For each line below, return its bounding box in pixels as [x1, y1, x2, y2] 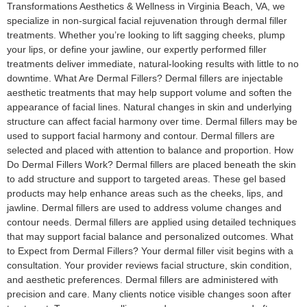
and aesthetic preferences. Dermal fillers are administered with [7, 274, 278, 286]
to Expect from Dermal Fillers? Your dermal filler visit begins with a [7, 245, 293, 257]
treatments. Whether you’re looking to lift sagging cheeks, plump [7, 29, 285, 41]
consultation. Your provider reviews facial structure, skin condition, [7, 260, 292, 271]
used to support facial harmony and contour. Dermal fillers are [7, 130, 275, 142]
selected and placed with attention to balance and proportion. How [7, 145, 293, 156]
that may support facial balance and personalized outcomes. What [7, 231, 293, 243]
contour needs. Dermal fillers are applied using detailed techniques [7, 217, 296, 228]
